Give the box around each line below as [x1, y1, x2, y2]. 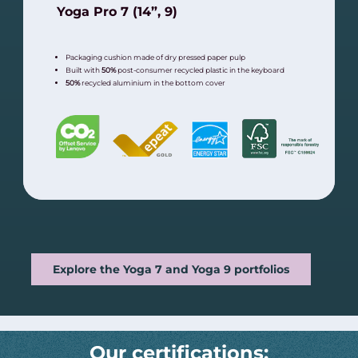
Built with [65, 65, 101, 74]
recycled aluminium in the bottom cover [79, 78, 225, 87]
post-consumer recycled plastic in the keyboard [115, 65, 284, 74]
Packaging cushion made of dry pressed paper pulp [65, 52, 245, 62]
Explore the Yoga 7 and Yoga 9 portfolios [53, 262, 289, 277]
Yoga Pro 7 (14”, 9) [57, 3, 178, 19]
